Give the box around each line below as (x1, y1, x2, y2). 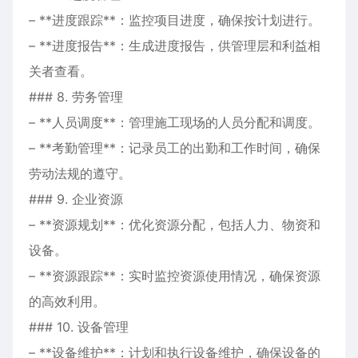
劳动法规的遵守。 (29, 165, 131, 181)
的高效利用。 (29, 293, 105, 309)
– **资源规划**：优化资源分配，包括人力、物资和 (29, 217, 320, 233)
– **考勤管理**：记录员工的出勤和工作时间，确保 (29, 140, 320, 156)
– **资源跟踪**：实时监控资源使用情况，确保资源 (29, 268, 320, 284)
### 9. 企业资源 (29, 191, 123, 207)
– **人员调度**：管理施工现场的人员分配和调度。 (29, 114, 320, 130)
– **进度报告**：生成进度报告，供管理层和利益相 (29, 38, 320, 54)
